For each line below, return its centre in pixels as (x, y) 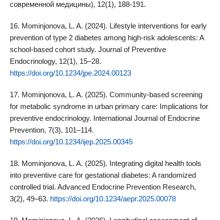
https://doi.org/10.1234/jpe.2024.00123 (70, 73)
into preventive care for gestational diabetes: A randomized (103, 175)
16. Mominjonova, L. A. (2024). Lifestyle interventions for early (108, 26)
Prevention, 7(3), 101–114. (52, 130)
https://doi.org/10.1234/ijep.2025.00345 (71, 142)
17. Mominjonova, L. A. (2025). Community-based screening (106, 95)
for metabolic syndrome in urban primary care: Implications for (109, 107)
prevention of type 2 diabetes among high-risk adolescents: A (107, 38)
